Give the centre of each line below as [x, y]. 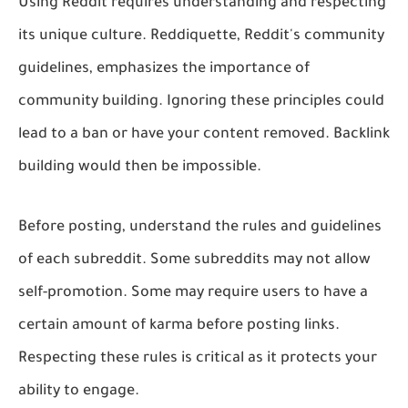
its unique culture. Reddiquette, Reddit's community [201, 36]
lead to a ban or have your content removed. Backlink [204, 134]
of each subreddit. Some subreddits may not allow [194, 260]
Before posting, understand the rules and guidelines [200, 227]
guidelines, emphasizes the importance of [164, 69]
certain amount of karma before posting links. [179, 326]
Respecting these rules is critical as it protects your [198, 358]
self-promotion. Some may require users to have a [193, 293]
